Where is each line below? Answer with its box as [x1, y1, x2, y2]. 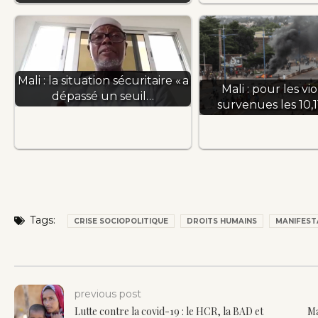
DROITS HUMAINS [187, 216, 257, 226]
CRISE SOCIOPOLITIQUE [74, 216, 168, 226]
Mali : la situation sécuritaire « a [17, 74, 189, 88]
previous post [75, 287, 141, 300]
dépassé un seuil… [52, 89, 155, 104]
